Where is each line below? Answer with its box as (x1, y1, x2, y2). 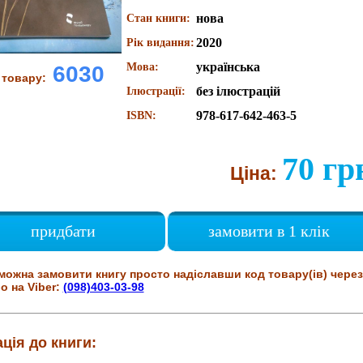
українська (195, 60, 260, 74)
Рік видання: (126, 36, 194, 49)
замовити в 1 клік (208, 222, 330, 240)
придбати (31, 222, 96, 240)
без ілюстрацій (195, 84, 280, 98)
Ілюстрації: (126, 85, 186, 97)
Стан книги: (126, 12, 190, 24)
